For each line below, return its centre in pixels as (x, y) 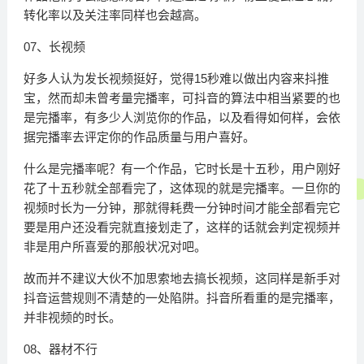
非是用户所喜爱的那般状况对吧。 (115, 247)
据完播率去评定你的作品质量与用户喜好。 (139, 137)
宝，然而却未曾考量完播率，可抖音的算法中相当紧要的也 (182, 98)
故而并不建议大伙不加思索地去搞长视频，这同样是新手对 (182, 279)
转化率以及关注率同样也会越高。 (115, 15)
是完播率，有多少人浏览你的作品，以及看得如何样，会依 (182, 118)
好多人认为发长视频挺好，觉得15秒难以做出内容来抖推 (176, 79)
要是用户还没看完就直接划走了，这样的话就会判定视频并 (182, 227)
